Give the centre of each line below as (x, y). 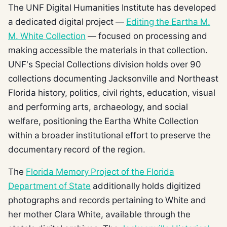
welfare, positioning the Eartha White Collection (103, 121)
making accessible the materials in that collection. (108, 50)
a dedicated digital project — (67, 21)
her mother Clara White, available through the (99, 214)
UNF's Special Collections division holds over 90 (105, 64)
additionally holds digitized (146, 185)
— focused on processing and (146, 35)
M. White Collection (47, 35)
